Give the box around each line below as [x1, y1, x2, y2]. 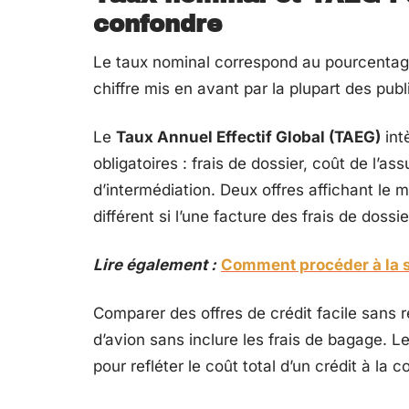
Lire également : [93, 255, 216, 274]
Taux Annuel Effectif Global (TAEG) [116, 127, 381, 146]
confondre [93, 10, 222, 37]
